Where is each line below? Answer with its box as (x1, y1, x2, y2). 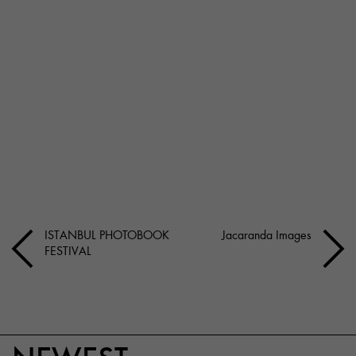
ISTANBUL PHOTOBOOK (44, 226, 169, 242)
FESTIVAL (44, 242, 91, 258)
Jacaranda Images (222, 226, 311, 242)
